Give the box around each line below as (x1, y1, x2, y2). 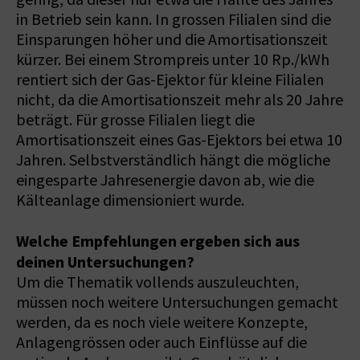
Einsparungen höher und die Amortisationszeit (16, 29, 328, 50)
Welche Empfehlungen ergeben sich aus (16, 230, 300, 252)
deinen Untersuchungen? (16, 251, 194, 272)
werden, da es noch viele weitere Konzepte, (16, 312, 308, 333)
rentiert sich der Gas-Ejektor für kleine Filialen (16, 69, 324, 90)
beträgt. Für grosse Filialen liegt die (16, 109, 255, 130)
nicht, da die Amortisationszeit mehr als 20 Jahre (16, 89, 343, 110)
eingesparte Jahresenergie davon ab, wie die (16, 170, 314, 190)
